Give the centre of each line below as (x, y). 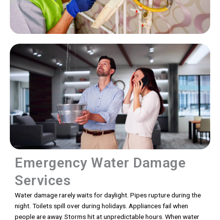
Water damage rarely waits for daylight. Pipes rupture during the (108, 195)
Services (43, 181)
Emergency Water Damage (100, 163)
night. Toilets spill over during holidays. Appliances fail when (101, 206)
